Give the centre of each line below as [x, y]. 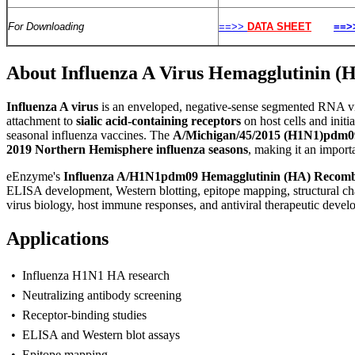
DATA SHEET [279, 27]
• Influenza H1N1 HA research [90, 275]
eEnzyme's [35, 176]
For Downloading [46, 27]
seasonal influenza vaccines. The [90, 135]
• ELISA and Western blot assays [95, 334]
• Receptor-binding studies [79, 315]
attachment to [41, 120]
